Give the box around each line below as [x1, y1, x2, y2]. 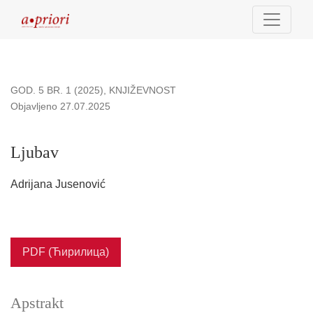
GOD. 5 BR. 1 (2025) [10, 85, 103, 96]
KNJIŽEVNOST [109, 85, 176, 96]
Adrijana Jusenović [10, 178, 105, 191]
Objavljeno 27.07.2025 [10, 101, 110, 112]
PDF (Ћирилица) [22, 246, 109, 259]
